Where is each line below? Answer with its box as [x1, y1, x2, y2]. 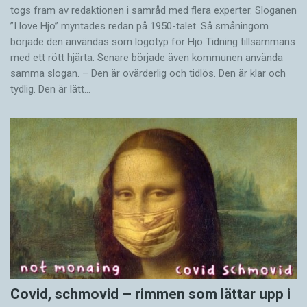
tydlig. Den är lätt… [10, 83, 90, 96]
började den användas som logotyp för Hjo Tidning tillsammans [10, 36, 295, 49]
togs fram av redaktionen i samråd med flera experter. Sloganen [10, 4, 297, 17]
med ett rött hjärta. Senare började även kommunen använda [10, 51, 283, 64]
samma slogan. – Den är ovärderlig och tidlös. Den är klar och [10, 67, 286, 80]
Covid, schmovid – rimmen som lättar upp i [10, 286, 291, 303]
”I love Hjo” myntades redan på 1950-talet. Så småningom [10, 20, 269, 33]
